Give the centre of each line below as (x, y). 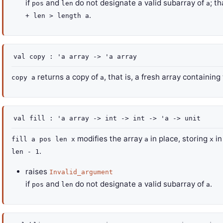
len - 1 (25, 152)
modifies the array (110, 139)
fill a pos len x (43, 139)
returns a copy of (68, 77)
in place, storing (179, 139)
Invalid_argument (81, 172)
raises (36, 171)
